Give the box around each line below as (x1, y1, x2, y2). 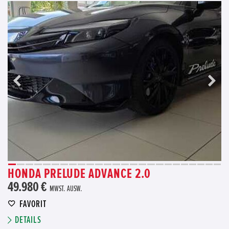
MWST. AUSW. (50, 185, 82, 193)
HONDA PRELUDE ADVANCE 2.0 (8, 167, 151, 181)
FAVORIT (19, 199, 47, 210)
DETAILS (15, 215, 41, 225)
